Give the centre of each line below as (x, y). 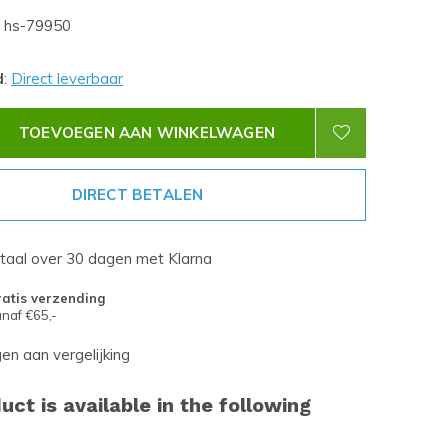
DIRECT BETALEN (137, 194)
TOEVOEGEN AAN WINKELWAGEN (147, 132)
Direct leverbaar (67, 78)
